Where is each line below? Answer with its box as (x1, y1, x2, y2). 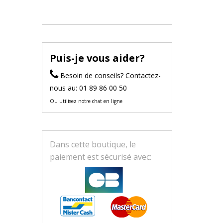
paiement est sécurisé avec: (49, 151, 151, 162)
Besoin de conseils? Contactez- (58, 71, 161, 80)
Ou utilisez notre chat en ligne (49, 98, 122, 105)
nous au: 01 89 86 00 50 (49, 83, 127, 93)
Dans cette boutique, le (49, 139, 136, 150)
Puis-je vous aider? (49, 51, 145, 65)
